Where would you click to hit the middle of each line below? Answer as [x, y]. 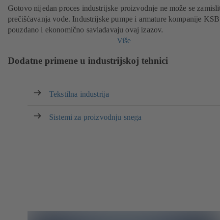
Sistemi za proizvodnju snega [96, 117]
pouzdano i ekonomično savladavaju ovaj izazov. [86, 30]
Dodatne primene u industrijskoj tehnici [88, 60]
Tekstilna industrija [79, 94]
